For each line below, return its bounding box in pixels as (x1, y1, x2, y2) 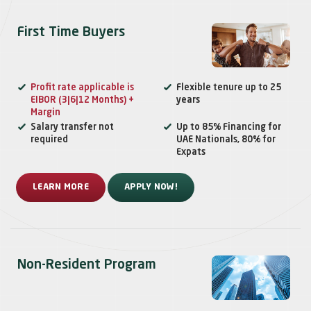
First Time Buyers (17, 26, 125, 40)
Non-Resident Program (17, 258, 156, 272)
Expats (176, 148, 205, 158)
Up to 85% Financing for (176, 123, 281, 133)
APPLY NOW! (124, 183, 178, 192)
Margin (31, 108, 60, 118)
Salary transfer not (31, 123, 114, 133)
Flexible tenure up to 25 (176, 83, 281, 93)
